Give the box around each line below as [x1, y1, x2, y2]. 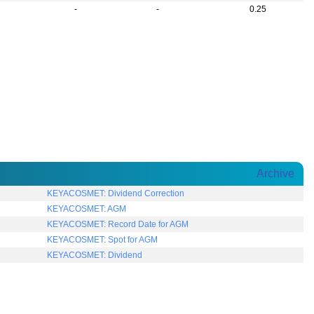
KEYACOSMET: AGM [47, 204, 127, 214]
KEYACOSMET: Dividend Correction [47, 189, 185, 199]
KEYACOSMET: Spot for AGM [47, 235, 158, 245]
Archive [257, 168, 294, 180]
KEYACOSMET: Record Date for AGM [47, 219, 189, 230]
